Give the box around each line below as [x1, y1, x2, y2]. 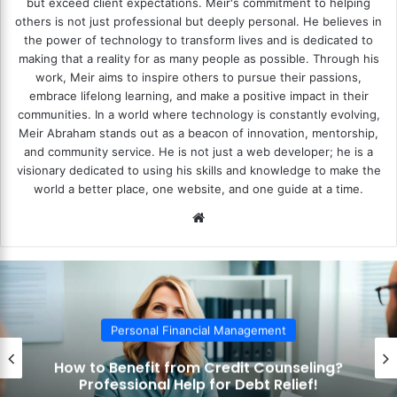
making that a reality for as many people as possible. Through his [18, 51, 379, 66]
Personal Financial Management [111, 323, 286, 338]
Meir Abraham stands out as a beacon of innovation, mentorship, [19, 125, 378, 140]
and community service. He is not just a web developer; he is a [24, 144, 373, 159]
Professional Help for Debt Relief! [79, 374, 318, 395]
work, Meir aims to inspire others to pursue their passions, [35, 69, 362, 84]
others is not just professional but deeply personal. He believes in [15, 13, 382, 28]
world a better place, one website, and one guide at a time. [34, 181, 363, 196]
